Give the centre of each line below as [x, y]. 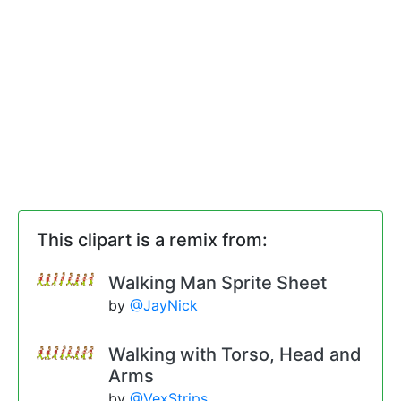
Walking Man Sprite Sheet [218, 282]
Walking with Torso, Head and [235, 354]
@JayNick [164, 305]
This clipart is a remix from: [152, 239]
